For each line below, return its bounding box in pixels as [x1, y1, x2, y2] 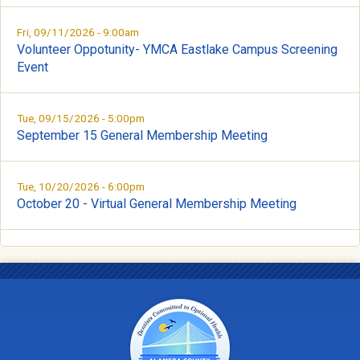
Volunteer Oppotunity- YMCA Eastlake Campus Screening [17, 42, 337, 57]
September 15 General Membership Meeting [17, 128, 268, 143]
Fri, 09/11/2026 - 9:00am [17, 26, 139, 39]
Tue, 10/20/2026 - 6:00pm [17, 180, 145, 193]
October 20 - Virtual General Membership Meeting [17, 196, 297, 211]
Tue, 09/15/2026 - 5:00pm [17, 112, 145, 125]
